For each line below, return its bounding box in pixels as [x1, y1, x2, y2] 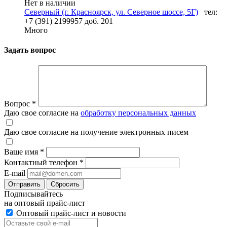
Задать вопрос [4, 46, 56, 55]
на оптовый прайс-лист [4, 199, 85, 208]
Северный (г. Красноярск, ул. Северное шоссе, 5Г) [24, 7, 198, 16]
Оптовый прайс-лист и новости [14, 209, 126, 218]
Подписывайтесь [4, 190, 63, 199]
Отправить [8, 180, 41, 188]
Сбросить [51, 180, 80, 188]
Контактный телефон [4, 158, 80, 167]
